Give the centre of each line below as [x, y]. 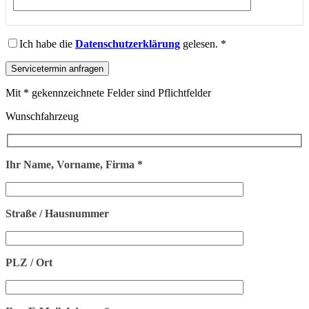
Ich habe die [47, 44]
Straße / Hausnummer [57, 213]
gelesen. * [203, 44]
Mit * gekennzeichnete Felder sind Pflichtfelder [108, 93]
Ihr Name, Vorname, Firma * [74, 164]
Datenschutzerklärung [128, 44]
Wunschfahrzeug [42, 117]
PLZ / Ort [29, 262]
